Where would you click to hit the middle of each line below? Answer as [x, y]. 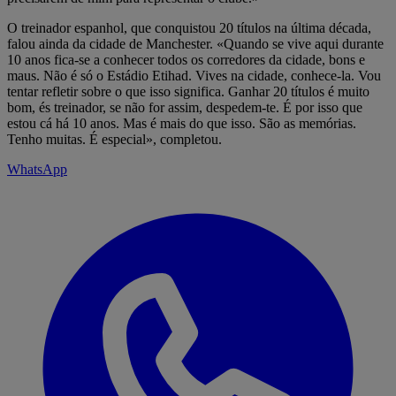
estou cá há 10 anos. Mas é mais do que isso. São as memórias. [182, 123]
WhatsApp [37, 169]
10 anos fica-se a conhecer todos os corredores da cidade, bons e [186, 59]
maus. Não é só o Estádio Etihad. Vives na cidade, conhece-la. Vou [194, 75]
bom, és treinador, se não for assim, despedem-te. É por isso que [185, 107]
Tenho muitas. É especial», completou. [114, 139]
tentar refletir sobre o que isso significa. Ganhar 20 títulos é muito [188, 91]
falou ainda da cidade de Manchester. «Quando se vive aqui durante [195, 43]
